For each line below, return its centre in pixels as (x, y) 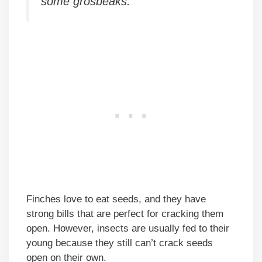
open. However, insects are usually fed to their (128, 228)
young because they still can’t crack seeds (120, 243)
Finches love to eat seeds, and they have (116, 199)
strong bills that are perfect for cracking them (125, 213)
